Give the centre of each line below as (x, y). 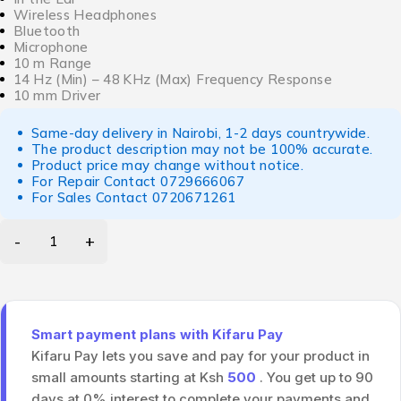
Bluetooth (47, 31)
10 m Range (53, 63)
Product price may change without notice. (167, 165)
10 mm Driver (57, 95)
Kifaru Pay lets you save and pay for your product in (200, 356)
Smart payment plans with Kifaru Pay (157, 335)
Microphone (51, 47)
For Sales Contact (92, 197)
